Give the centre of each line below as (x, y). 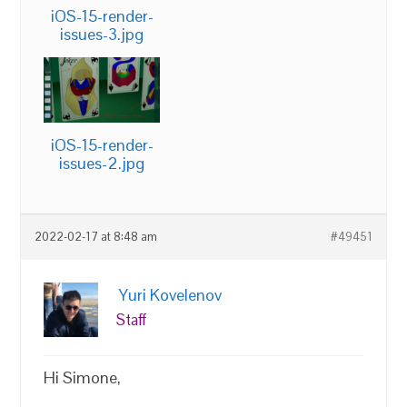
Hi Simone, (83, 377)
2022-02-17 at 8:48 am (96, 237)
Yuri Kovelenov (171, 294)
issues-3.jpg (102, 35)
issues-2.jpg (102, 163)
